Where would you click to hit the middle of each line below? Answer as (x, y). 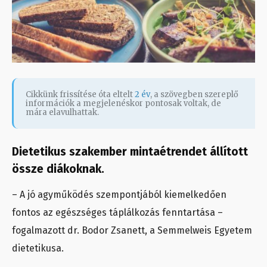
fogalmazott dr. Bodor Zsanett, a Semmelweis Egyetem (132, 231)
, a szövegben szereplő (194, 95)
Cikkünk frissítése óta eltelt (80, 95)
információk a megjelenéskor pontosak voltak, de (123, 104)
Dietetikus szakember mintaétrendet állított (130, 152)
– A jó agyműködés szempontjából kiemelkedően (119, 195)
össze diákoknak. (60, 169)
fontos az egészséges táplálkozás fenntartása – (117, 213)
